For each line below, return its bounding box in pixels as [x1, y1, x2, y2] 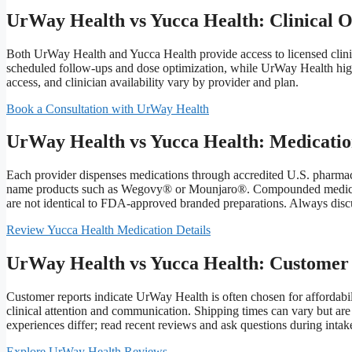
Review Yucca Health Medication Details [6, 223, 211, 237]
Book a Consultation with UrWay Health [6, 101, 209, 115]
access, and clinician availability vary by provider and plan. [6, 75, 299, 89]
